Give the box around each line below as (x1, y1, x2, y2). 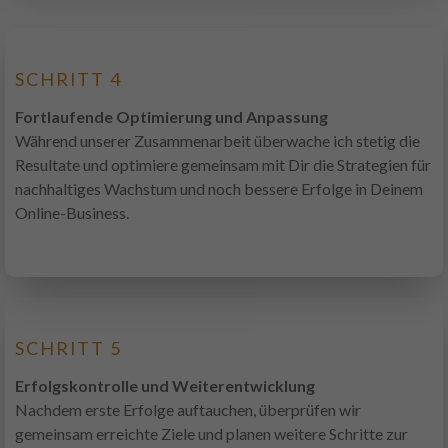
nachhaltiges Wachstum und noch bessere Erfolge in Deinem (15, 179, 423, 199)
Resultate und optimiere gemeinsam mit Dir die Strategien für (15, 155, 431, 175)
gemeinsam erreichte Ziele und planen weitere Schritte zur (15, 424, 408, 444)
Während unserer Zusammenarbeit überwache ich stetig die (15, 131, 420, 151)
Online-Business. (15, 203, 129, 223)
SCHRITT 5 (15, 337, 123, 360)
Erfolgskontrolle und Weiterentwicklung (15, 376, 315, 396)
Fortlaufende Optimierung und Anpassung (15, 107, 328, 127)
